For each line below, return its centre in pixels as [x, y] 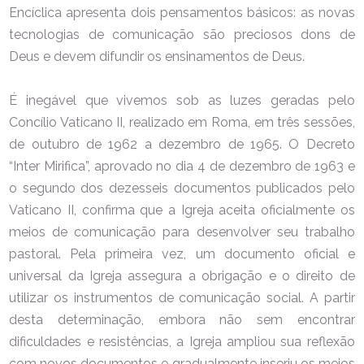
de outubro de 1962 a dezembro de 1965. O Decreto [182, 144]
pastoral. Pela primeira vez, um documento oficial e [182, 253]
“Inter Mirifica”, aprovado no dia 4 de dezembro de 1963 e [182, 166]
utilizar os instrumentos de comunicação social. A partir [182, 297]
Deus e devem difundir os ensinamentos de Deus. [157, 56]
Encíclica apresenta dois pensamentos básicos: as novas [182, 12]
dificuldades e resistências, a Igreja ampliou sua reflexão [182, 341]
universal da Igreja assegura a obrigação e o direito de [182, 275]
